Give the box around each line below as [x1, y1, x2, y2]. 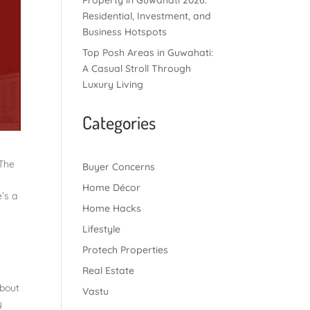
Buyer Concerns [82, 161, 156, 173]
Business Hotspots [82, 26, 167, 38]
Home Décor [82, 181, 141, 194]
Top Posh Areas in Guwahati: [82, 46, 214, 59]
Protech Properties [82, 244, 169, 256]
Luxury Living [82, 78, 144, 91]
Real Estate [82, 264, 135, 277]
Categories [82, 111, 156, 134]
